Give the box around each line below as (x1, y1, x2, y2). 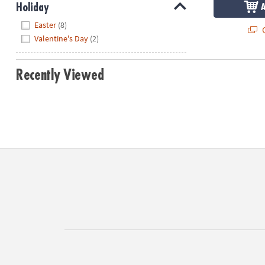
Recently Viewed (15, 68, 104, 83)
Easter (34, 19, 57, 30)
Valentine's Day (34, 33, 89, 44)
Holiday (15, 2, 49, 14)
